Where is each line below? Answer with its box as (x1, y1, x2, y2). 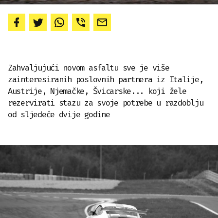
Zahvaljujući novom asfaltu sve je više (8, 63, 169, 73)
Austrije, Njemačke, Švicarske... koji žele (8, 86, 186, 96)
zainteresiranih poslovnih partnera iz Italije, (8, 74, 203, 85)
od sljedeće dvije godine (8, 109, 110, 120)
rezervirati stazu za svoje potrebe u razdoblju (8, 98, 203, 108)
